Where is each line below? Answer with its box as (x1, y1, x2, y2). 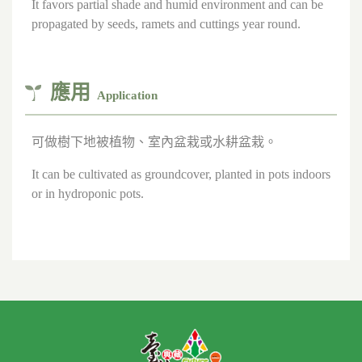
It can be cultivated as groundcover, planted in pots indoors (32, 166, 330, 181)
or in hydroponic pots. (32, 186, 144, 200)
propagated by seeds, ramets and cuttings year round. (32, 17, 301, 32)
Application (97, 89, 158, 103)
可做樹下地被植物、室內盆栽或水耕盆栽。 (32, 134, 277, 149)
